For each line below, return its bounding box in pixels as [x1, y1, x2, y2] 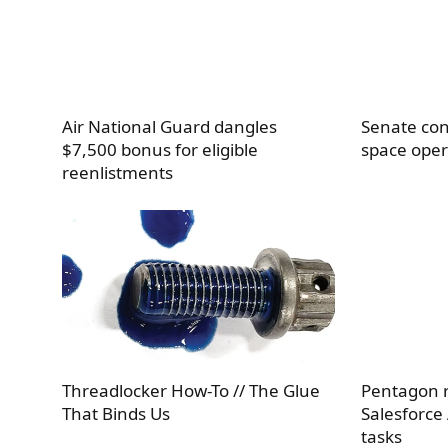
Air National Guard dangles [62, 114, 277, 138]
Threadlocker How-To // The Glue [62, 378, 320, 402]
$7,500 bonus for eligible [62, 137, 258, 161]
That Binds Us [62, 401, 170, 425]
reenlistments [62, 160, 173, 184]
